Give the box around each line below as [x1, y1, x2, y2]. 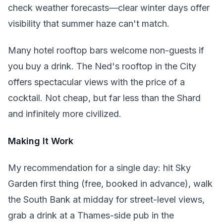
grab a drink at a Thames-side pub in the [8, 210, 174, 221]
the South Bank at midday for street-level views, [8, 194, 205, 205]
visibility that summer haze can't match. [8, 18, 169, 29]
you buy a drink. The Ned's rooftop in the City [8, 61, 196, 71]
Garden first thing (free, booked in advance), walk [8, 178, 213, 189]
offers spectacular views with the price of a [8, 77, 185, 87]
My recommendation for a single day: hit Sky [8, 163, 191, 173]
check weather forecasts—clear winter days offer [8, 2, 210, 13]
